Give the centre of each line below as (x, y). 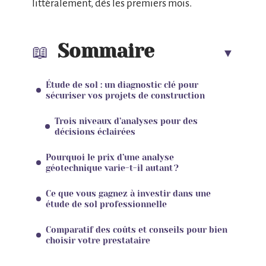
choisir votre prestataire (98, 240)
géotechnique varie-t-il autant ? (112, 168)
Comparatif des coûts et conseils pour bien (137, 229)
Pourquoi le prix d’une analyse (110, 157)
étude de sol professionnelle (106, 204)
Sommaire (106, 51)
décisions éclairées (95, 132)
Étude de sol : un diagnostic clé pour (122, 85)
